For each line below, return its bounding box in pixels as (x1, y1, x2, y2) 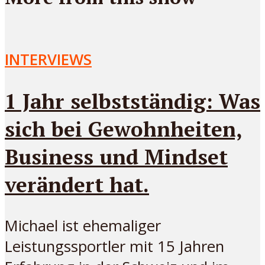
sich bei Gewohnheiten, (5, 114, 243, 143)
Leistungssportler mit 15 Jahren (5, 235, 224, 257)
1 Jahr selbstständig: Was (5, 86, 260, 115)
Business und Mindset (5, 142, 228, 170)
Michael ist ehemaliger (5, 215, 161, 236)
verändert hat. (5, 170, 149, 198)
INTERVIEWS (5, 49, 92, 70)
